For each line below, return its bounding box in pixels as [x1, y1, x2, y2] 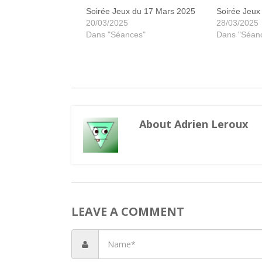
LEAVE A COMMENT [71, 204, 184, 219]
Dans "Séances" [85, 30, 146, 39]
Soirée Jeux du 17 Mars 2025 [85, 6, 195, 16]
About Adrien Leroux [139, 117, 249, 131]
